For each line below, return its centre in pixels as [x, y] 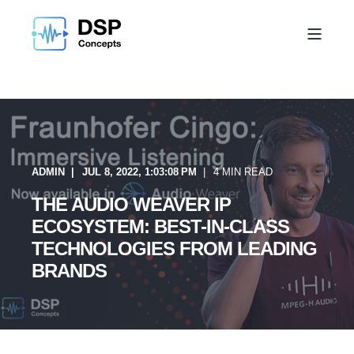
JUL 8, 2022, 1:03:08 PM [139, 172]
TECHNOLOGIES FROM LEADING [174, 249]
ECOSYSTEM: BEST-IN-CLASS [160, 226]
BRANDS [69, 271]
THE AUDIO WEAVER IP [131, 204]
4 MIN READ [243, 172]
